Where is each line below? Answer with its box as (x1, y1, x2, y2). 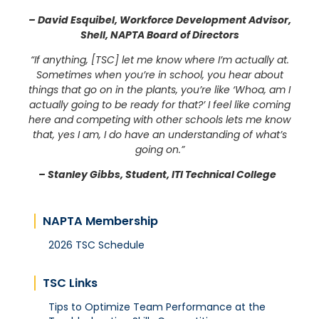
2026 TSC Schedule (48, 237, 145, 252)
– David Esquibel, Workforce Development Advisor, (28, 12, 291, 27)
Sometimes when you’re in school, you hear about (36, 67, 283, 82)
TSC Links (43, 274, 98, 291)
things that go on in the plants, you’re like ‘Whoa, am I (28, 82, 291, 97)
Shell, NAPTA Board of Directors (80, 27, 239, 42)
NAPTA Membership (43, 212, 158, 229)
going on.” (135, 142, 184, 157)
